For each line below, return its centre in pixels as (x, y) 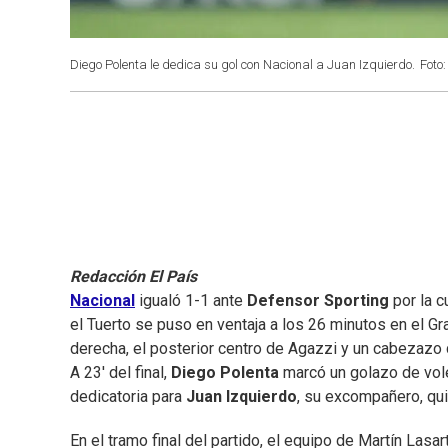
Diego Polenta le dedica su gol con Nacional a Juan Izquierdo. (242, 64)
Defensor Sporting (318, 301)
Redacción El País (133, 277)
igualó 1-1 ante (191, 301)
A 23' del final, (120, 373)
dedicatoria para (128, 397)
